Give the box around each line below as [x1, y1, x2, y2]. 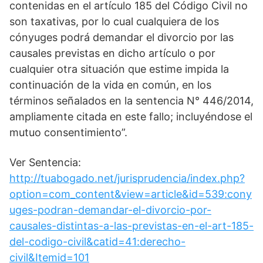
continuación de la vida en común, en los [9, 79, 211, 91]
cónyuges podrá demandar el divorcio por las [9, 31, 234, 43]
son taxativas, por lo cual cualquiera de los [9, 15, 219, 28]
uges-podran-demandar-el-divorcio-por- [9, 204, 211, 216]
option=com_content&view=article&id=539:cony [9, 188, 252, 200]
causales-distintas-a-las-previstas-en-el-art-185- [9, 220, 254, 232]
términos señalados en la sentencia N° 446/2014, [9, 95, 254, 107]
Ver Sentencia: [9, 156, 81, 168]
